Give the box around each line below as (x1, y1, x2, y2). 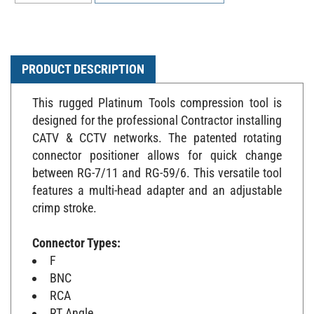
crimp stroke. (32, 193, 97, 208)
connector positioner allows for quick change (32, 140, 282, 156)
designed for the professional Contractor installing (32, 105, 282, 121)
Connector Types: (32, 228, 121, 243)
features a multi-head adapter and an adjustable (32, 175, 282, 191)
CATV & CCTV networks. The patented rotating (32, 123, 282, 138)
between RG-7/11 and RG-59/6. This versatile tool (32, 158, 282, 173)
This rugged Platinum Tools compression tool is (32, 88, 282, 103)
